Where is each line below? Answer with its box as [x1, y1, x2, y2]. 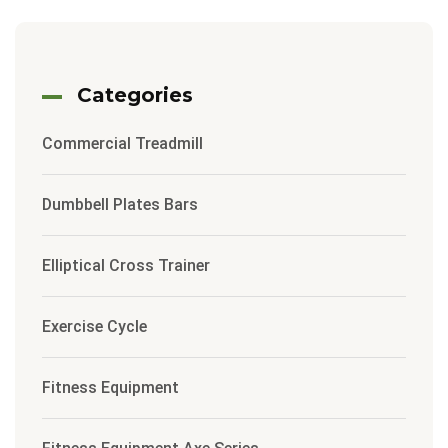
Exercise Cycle [42, 317, 147, 337]
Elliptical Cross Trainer [42, 256, 210, 276]
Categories [77, 83, 193, 108]
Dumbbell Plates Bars [42, 195, 198, 215]
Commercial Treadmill [42, 134, 203, 154]
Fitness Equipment [42, 378, 179, 398]
